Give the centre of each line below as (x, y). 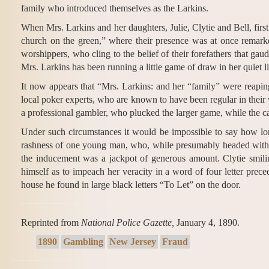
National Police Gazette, (128, 223)
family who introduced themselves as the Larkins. (115, 8)
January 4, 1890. (207, 223)
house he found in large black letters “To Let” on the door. (131, 185)
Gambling (83, 242)
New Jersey (133, 242)
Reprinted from (51, 223)
